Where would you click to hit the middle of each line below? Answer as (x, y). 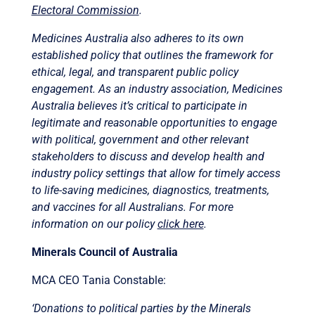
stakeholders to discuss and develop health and (148, 156)
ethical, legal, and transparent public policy (135, 72)
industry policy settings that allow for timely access (156, 173)
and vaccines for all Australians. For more (132, 207)
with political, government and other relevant (140, 139)
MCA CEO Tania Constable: (98, 280)
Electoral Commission (85, 10)
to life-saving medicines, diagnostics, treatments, (150, 190)
